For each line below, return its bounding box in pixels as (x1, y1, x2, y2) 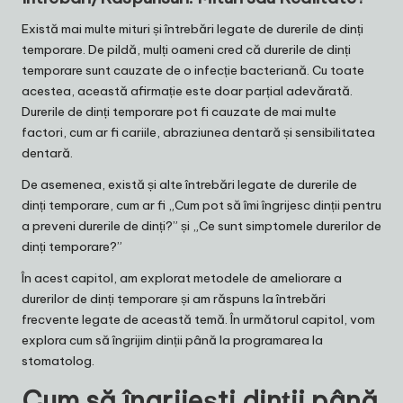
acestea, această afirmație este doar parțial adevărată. (22, 82, 353, 99)
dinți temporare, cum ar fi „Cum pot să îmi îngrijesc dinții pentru (22, 196, 381, 213)
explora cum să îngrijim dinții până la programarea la (22, 331, 323, 348)
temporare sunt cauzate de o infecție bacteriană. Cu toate (22, 61, 364, 78)
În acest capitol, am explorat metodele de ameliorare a (22, 269, 342, 286)
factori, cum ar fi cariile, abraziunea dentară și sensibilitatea (22, 123, 375, 140)
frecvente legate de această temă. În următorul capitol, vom (22, 310, 375, 327)
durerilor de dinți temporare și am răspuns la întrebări (22, 290, 326, 307)
